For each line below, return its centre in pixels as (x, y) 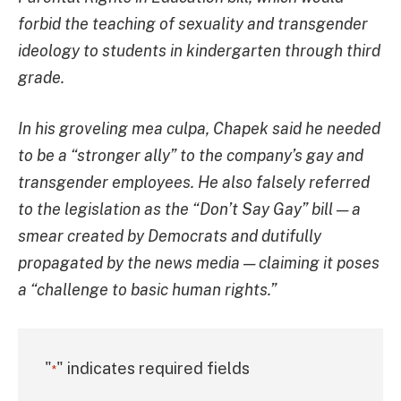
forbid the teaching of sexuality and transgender (193, 23)
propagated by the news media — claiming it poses (199, 263)
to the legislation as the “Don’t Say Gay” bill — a (189, 209)
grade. (41, 77)
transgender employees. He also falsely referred (194, 183)
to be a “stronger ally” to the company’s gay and (191, 156)
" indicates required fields (153, 369)
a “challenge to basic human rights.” (147, 290)
